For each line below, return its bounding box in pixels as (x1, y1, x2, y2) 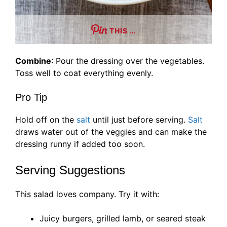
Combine (15, 55, 51, 66)
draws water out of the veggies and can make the (15, 126, 207, 137)
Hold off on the (15, 114, 77, 125)
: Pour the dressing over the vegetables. (51, 55, 204, 66)
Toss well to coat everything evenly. (15, 67, 153, 78)
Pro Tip (15, 91, 47, 103)
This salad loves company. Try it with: (15, 188, 159, 199)
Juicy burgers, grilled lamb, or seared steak (40, 213, 206, 223)
